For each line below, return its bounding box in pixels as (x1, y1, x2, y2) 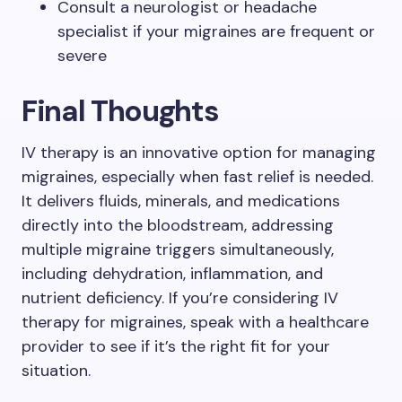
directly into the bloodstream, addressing (22, 214, 334, 236)
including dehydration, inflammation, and (22, 263, 323, 284)
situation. (22, 360, 91, 381)
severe (57, 45, 107, 66)
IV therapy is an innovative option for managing (22, 142, 376, 163)
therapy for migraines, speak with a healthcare (22, 311, 369, 333)
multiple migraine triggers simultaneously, (22, 239, 334, 260)
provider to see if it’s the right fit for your (22, 336, 330, 357)
